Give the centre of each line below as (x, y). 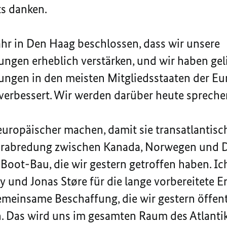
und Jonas (34, 181)
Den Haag (52, 44)
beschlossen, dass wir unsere (149, 44)
